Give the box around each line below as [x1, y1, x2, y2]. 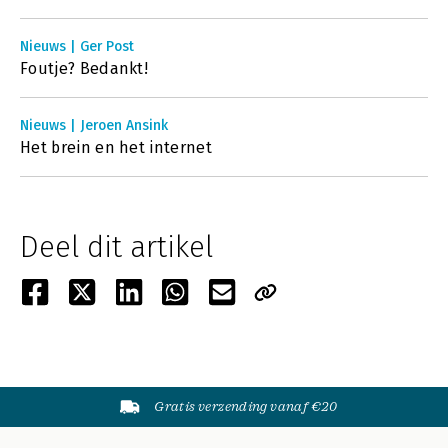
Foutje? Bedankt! [20, 59, 149, 78]
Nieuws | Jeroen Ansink [20, 117, 168, 134]
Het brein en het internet [20, 138, 212, 157]
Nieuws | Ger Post [20, 38, 134, 55]
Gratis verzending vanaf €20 [154, 399, 338, 414]
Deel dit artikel [20, 229, 213, 265]
